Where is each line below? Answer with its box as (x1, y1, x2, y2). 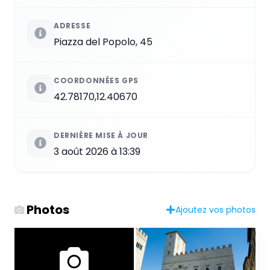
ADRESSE (54, 20, 91, 31)
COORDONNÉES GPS (54, 75, 139, 86)
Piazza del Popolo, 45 (54, 34, 152, 49)
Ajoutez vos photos (175, 203, 256, 216)
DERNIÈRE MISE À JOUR (54, 130, 148, 140)
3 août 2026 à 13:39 (54, 144, 140, 159)
